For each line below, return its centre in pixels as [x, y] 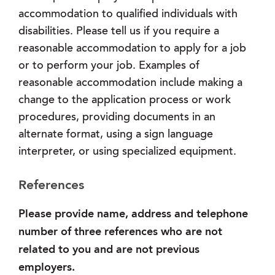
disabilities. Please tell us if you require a [119, 32]
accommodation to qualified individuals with [128, 15]
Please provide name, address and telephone [133, 215]
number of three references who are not [120, 232]
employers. [47, 268]
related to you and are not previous [109, 250]
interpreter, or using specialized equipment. [127, 153]
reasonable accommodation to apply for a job [132, 49]
